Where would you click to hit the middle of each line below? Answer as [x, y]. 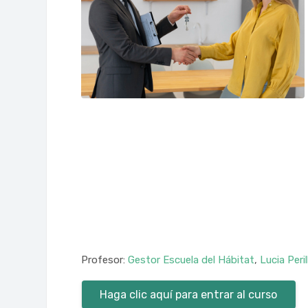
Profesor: [105, 260]
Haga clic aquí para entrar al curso [189, 294]
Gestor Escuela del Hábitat [191, 260]
